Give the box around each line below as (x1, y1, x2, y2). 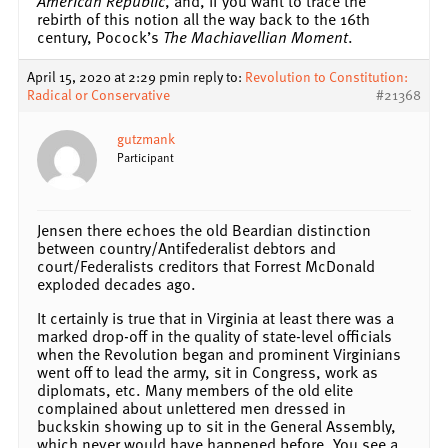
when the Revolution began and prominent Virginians (37, 341, 401, 366)
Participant (117, 147, 174, 166)
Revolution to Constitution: (245, 65, 408, 87)
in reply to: (178, 65, 245, 87)
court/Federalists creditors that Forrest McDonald (37, 253, 375, 278)
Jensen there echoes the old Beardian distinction (37, 217, 371, 242)
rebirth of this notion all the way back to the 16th (37, 6, 370, 31)
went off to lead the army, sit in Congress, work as (37, 359, 378, 384)
